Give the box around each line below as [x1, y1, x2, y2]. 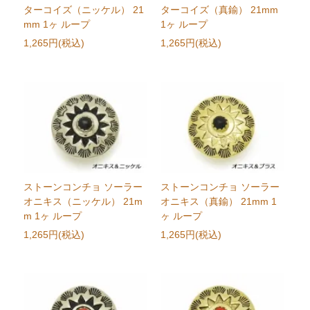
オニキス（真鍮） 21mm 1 [160, 196, 277, 207]
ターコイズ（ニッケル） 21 [24, 4, 145, 15]
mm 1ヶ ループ [24, 19, 91, 30]
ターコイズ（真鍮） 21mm [160, 4, 278, 15]
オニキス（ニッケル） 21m [24, 196, 143, 207]
